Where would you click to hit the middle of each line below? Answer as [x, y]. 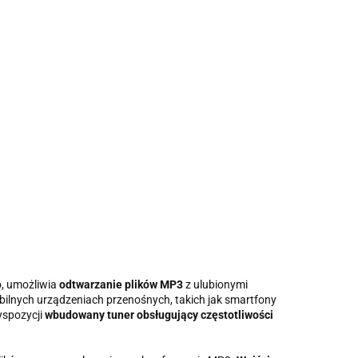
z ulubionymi [215, 284]
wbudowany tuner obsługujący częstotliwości [159, 315]
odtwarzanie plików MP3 [121, 284]
